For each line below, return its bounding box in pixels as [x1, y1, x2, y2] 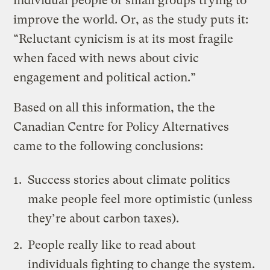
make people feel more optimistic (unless [28, 192, 253, 207]
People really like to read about [28, 238, 196, 253]
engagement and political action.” [13, 71, 196, 85]
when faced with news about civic [13, 51, 199, 66]
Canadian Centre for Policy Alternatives [13, 120, 230, 134]
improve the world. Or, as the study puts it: [13, 13, 249, 27]
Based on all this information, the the [13, 101, 216, 115]
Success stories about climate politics [28, 173, 231, 187]
